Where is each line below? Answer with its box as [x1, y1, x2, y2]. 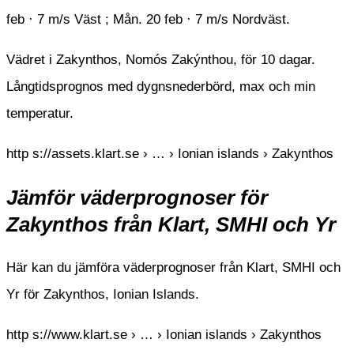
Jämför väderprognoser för [6, 186, 268, 209]
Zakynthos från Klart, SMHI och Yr [6, 213, 336, 236]
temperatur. [6, 106, 73, 122]
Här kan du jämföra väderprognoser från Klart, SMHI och [6, 260, 341, 276]
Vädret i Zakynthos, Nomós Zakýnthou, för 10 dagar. [6, 52, 315, 68]
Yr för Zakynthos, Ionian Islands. [6, 287, 199, 303]
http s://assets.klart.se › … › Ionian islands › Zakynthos [6, 146, 333, 162]
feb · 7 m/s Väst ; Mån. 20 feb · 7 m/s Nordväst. [6, 12, 290, 28]
